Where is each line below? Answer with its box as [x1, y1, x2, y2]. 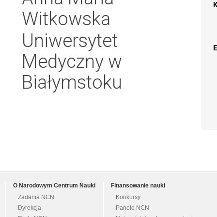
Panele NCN [116, 205, 149, 211]
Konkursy [116, 194, 140, 201]
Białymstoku [22, 71, 122, 93]
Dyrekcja [18, 205, 41, 211]
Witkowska [22, 8, 110, 30]
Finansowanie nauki [111, 183, 165, 189]
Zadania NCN [18, 194, 54, 201]
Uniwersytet [22, 30, 118, 51]
